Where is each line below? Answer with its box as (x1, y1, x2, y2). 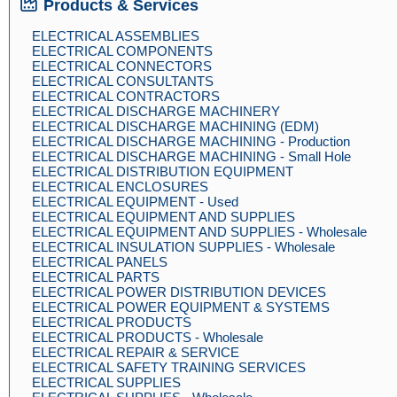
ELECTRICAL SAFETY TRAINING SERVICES (32, 360, 306, 375)
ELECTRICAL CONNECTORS (32, 58, 212, 74)
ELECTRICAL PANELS (32, 254, 167, 269)
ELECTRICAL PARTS (32, 269, 160, 284)
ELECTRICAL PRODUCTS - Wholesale (32, 330, 263, 345)
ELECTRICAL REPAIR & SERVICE (32, 345, 239, 360)
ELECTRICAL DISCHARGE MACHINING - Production (32, 134, 350, 149)
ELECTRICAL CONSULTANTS (32, 74, 214, 89)
